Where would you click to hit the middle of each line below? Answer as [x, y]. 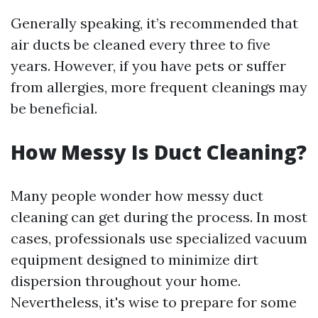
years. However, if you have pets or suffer [148, 66]
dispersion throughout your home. [126, 281]
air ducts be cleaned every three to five [141, 45]
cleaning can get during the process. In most [159, 217]
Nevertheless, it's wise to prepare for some [154, 302]
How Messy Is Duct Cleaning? [159, 152]
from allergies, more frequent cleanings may [159, 87]
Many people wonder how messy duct [137, 196]
